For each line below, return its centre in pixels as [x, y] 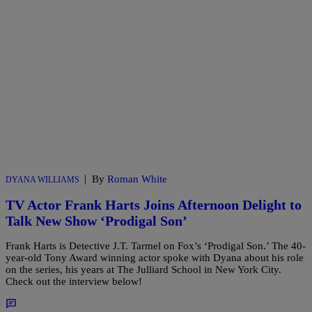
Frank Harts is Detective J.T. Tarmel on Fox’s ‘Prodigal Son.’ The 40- [156, 246]
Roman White [137, 179]
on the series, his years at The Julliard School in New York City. [143, 270]
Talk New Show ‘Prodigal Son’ [96, 220]
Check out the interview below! [74, 282]
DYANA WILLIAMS [42, 180]
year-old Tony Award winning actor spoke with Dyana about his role [155, 258]
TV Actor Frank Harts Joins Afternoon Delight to [154, 204]
